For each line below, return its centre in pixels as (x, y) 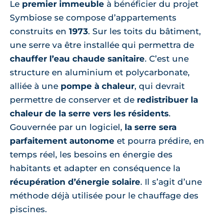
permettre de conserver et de (73, 100)
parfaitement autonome (62, 141)
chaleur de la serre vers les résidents (89, 114)
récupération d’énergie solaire (75, 182)
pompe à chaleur (98, 86)
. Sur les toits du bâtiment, (144, 32)
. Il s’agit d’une (171, 182)
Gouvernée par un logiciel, (67, 127)
